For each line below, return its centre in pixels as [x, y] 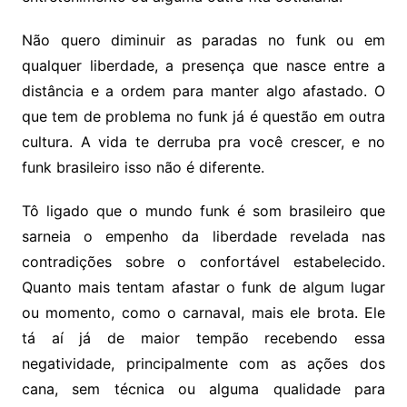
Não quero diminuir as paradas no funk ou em [203, 40]
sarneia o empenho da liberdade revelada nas [203, 237]
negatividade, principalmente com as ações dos [203, 364]
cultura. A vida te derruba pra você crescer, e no [203, 142]
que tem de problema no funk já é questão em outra [203, 117]
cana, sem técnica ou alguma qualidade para [203, 389]
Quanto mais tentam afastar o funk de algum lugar [203, 288]
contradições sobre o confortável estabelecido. [203, 262]
